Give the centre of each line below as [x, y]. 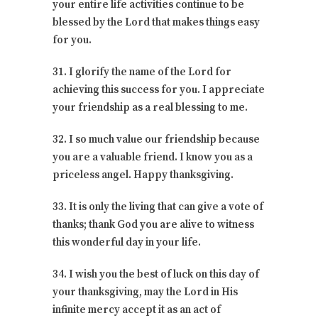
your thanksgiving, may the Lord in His [145, 292]
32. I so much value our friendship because [156, 139]
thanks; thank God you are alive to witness [153, 224]
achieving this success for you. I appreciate [159, 89]
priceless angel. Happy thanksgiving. [143, 175]
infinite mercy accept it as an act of [137, 309]
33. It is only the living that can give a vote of [158, 207]
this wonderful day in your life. [127, 242]
